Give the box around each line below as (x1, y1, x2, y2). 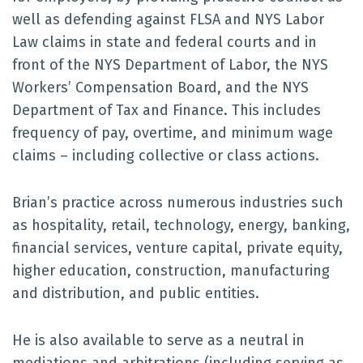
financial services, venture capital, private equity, (12, 239, 343, 257)
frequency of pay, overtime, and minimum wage (12, 124, 333, 142)
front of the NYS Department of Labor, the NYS (12, 56, 328, 74)
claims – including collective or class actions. (12, 147, 319, 164)
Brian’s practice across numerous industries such (12, 194, 344, 211)
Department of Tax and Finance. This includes (12, 101, 321, 119)
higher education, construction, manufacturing (12, 262, 330, 280)
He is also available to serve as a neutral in (12, 331, 305, 349)
